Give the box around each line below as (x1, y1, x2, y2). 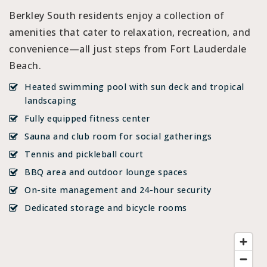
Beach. (9, 59, 41, 73)
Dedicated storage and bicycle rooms (24, 202, 187, 214)
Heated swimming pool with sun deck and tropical (24, 81, 244, 93)
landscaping (24, 95, 77, 107)
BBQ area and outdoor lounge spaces (24, 166, 187, 178)
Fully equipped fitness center (24, 113, 151, 125)
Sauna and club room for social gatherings (24, 131, 212, 142)
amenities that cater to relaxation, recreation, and (9, 26, 251, 39)
